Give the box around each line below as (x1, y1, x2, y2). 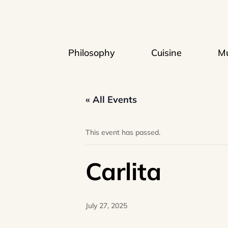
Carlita (85, 156, 161, 187)
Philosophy (68, 47, 116, 59)
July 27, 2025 (85, 201, 127, 211)
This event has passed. (85, 128, 160, 137)
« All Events (85, 94, 137, 106)
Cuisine (151, 47, 182, 59)
